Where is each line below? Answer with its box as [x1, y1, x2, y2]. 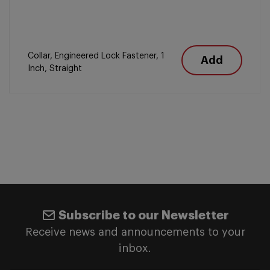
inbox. [119, 243, 151, 254]
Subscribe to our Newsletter [58, 209, 229, 222]
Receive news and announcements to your [25, 227, 245, 237]
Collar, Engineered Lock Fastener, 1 [28, 52, 165, 60]
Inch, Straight [28, 64, 82, 73]
